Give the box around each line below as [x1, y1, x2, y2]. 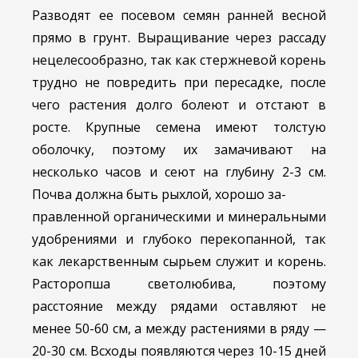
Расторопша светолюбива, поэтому [32, 275, 326, 293]
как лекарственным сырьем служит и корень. [32, 253, 326, 271]
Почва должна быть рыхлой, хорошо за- [32, 185, 286, 204]
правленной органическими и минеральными [32, 208, 326, 226]
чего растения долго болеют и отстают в [32, 96, 326, 114]
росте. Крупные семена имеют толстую [32, 118, 326, 137]
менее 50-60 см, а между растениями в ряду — [32, 320, 326, 338]
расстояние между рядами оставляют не [32, 297, 326, 316]
